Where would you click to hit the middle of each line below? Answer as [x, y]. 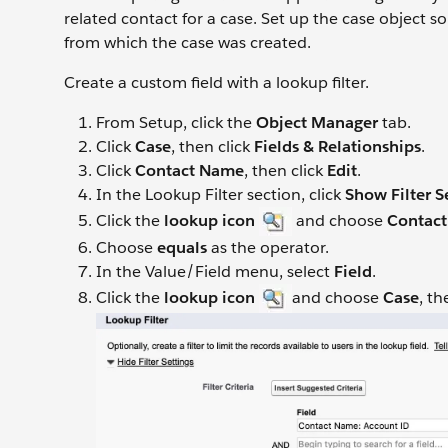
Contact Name [189, 170]
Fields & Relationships [337, 146]
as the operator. [268, 247]
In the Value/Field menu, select [215, 271]
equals [182, 247]
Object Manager [317, 122]
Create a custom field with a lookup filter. [216, 82]
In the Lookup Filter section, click [220, 194]
